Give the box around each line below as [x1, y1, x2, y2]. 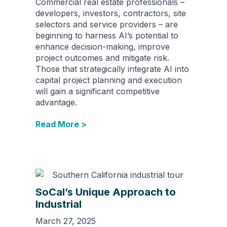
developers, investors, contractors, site [35, 8, 186, 18]
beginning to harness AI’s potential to [35, 30, 178, 41]
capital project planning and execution [35, 74, 182, 85]
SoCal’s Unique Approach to [35, 186, 176, 199]
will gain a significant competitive [35, 86, 160, 96]
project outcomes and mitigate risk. [35, 52, 169, 63]
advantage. [35, 97, 77, 107]
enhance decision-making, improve [35, 41, 170, 52]
